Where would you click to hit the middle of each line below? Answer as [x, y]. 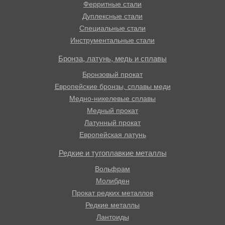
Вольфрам [113, 169]
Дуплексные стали [113, 16]
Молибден [113, 181]
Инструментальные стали [113, 40]
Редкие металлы [113, 205]
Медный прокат [113, 110]
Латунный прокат [113, 123]
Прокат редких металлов [113, 193]
